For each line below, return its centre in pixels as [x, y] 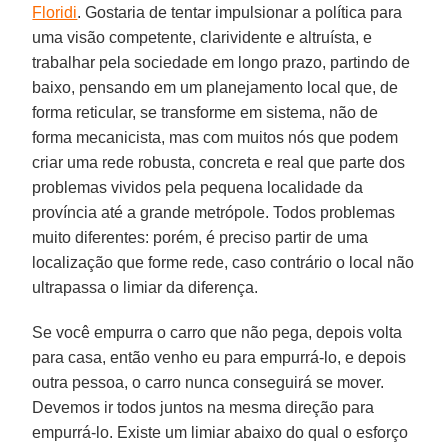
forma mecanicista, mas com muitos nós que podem [215, 137]
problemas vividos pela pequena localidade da [198, 187]
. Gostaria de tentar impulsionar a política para [240, 12]
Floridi [55, 12]
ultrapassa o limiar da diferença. [145, 287]
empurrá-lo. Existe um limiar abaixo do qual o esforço [220, 432]
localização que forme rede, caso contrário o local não [223, 262]
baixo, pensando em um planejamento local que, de [215, 87]
